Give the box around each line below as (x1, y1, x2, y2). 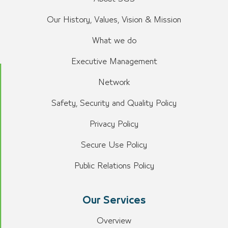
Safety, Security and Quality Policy (51, 100, 177, 107)
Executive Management (71, 58, 157, 65)
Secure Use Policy (81, 141, 147, 149)
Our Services (82, 196, 146, 205)
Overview (97, 217, 131, 224)
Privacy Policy (90, 121, 138, 128)
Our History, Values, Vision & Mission (47, 16, 181, 23)
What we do (92, 37, 136, 44)
